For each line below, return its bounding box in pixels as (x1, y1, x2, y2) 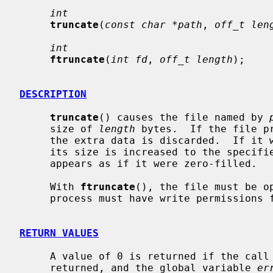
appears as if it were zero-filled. (19, 157, 50, 169)
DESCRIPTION (19, 88, 87, 100)
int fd (111, 53, 147, 65)
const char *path (105, 18, 202, 30)
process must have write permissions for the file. (19, 192, 50, 204)
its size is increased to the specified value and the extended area (19, 146, 50, 158)
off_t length (160, 53, 233, 65)
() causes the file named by (99, 111, 269, 123)
